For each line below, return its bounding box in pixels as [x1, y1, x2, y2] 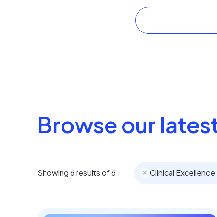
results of [75, 168, 111, 178]
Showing [37, 168, 70, 178]
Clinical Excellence [150, 168, 215, 178]
